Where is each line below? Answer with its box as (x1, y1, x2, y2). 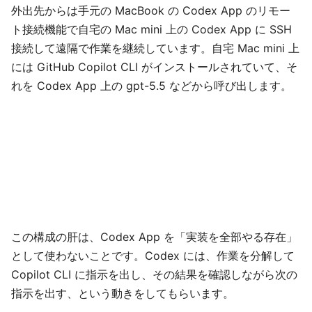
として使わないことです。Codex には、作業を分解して (11, 249, 295, 263)
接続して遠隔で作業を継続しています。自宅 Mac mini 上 (11, 41, 299, 56)
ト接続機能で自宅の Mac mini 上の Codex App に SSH (11, 22, 292, 37)
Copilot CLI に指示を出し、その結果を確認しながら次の (11, 267, 297, 282)
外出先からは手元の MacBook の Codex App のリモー (11, 3, 290, 18)
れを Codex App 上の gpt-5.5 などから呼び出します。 (11, 79, 292, 93)
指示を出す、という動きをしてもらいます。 (11, 286, 234, 301)
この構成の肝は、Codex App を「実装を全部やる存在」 (11, 230, 297, 244)
